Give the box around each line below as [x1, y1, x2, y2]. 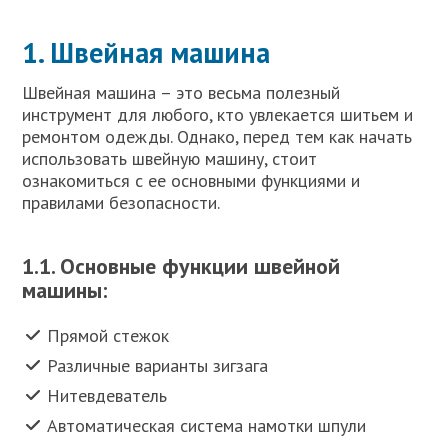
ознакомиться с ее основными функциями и [22, 168, 361, 192]
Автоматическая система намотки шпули [47, 414, 367, 438]
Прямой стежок [47, 324, 170, 348]
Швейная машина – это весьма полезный [22, 80, 341, 104]
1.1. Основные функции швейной [22, 251, 341, 280]
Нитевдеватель [47, 384, 168, 408]
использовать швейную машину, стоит [22, 146, 318, 170]
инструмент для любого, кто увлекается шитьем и [22, 102, 414, 126]
